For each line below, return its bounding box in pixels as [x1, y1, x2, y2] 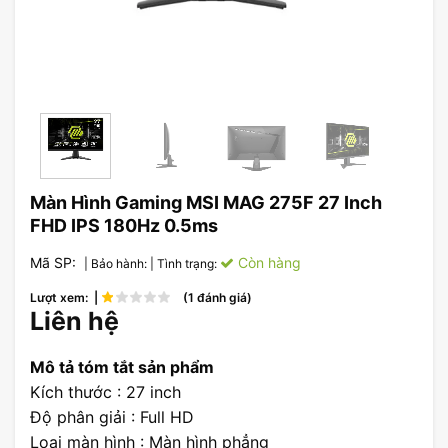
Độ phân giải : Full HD [30, 407, 194, 427]
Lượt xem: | [30, 290, 101, 306]
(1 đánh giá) [177, 290, 252, 306]
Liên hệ [30, 306, 119, 337]
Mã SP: [30, 254, 80, 272]
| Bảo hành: [84, 256, 150, 272]
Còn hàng [234, 254, 301, 272]
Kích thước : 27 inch [30, 382, 181, 402]
